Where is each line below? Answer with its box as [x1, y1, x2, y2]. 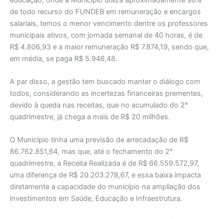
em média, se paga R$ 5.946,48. [10, 54, 117, 63]
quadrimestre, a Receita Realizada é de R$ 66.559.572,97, [10, 159, 199, 168]
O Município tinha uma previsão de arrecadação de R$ [10, 135, 188, 145]
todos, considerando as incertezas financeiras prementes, [10, 88, 203, 98]
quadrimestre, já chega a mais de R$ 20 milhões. [10, 112, 170, 121]
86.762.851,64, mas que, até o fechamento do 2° [10, 147, 173, 156]
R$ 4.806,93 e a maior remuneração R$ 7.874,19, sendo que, [10, 42, 209, 51]
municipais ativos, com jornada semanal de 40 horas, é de [10, 30, 202, 40]
